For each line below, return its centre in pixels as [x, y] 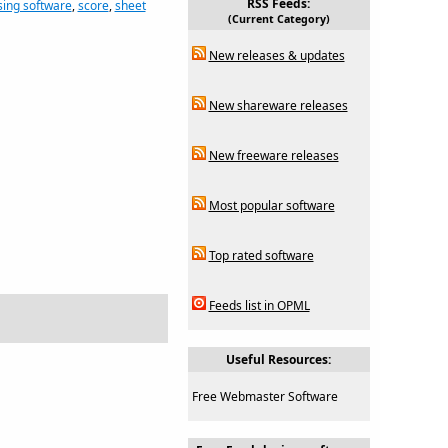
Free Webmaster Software [264, 396]
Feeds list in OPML [259, 305]
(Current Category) [278, 19]
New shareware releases [278, 105]
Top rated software [261, 255]
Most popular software [271, 205]
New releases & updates [276, 55]
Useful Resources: [278, 359]
